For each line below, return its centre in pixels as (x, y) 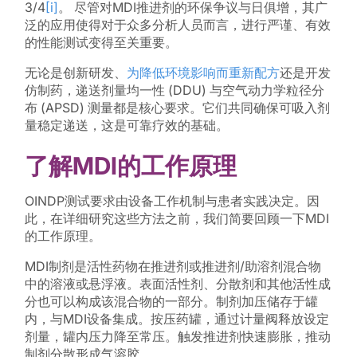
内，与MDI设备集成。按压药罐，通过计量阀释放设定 (177, 319)
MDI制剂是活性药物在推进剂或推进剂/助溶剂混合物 (173, 266)
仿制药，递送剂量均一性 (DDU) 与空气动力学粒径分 (174, 90)
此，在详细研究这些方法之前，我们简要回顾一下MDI (177, 218)
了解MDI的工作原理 (130, 166)
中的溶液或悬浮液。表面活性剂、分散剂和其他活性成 (177, 284)
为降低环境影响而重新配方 (203, 73)
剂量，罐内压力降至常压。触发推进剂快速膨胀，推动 (177, 336)
